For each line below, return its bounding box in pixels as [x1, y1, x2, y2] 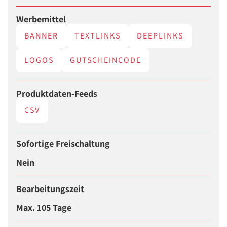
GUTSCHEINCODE [70, 54, 141, 65]
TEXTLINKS [74, 30, 121, 41]
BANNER [24, 30, 58, 41]
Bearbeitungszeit [16, 183, 84, 195]
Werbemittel [16, 13, 66, 25]
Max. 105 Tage [16, 201, 71, 213]
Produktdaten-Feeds [16, 88, 97, 100]
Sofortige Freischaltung [16, 138, 110, 150]
